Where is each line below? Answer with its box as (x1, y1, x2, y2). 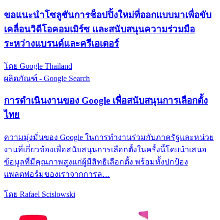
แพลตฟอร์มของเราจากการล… (4, 169, 110, 178)
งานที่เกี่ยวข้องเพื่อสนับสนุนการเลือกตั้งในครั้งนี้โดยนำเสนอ (4, 145, 207, 154)
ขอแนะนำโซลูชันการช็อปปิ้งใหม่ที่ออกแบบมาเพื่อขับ (4, 9, 212, 20)
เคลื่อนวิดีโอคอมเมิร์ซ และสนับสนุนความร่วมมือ (4, 24, 195, 34)
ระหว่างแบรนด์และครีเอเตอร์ (4, 38, 119, 49)
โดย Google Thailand (4, 61, 72, 70)
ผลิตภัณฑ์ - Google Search (4, 74, 90, 82)
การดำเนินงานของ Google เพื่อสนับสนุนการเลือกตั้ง (4, 95, 208, 106)
